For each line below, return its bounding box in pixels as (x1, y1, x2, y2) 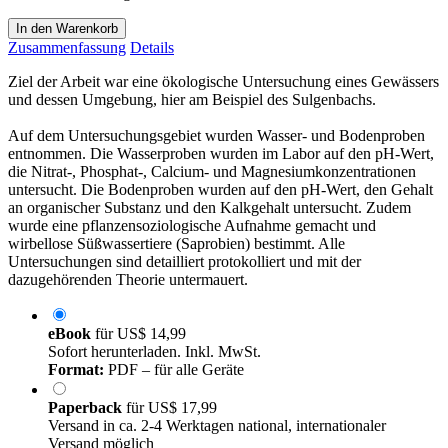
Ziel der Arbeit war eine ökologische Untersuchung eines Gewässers (8, 72, 439, 90)
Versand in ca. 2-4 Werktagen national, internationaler (48, 416, 386, 434)
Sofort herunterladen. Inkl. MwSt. (48, 342, 261, 360)
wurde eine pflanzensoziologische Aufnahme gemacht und (8, 216, 376, 234)
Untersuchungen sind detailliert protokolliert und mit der (8, 252, 361, 270)
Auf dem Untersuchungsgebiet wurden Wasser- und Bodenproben (8, 126, 425, 144)
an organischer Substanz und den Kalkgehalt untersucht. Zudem (8, 198, 411, 216)
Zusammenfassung (8, 38, 126, 56)
